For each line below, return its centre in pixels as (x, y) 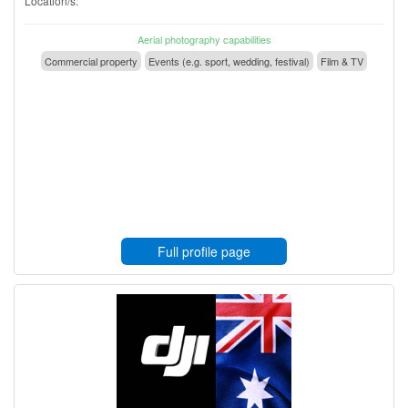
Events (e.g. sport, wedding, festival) (229, 61)
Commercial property (91, 61)
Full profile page (204, 251)
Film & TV (342, 61)
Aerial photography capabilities (204, 39)
